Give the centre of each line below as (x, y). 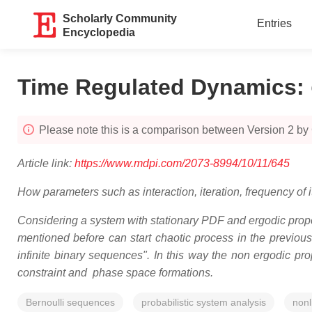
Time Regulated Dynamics (157, 87)
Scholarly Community (120, 18)
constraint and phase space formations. (115, 273)
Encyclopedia (99, 32)
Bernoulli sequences (70, 302)
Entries (274, 23)
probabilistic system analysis (204, 302)
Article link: (46, 163)
